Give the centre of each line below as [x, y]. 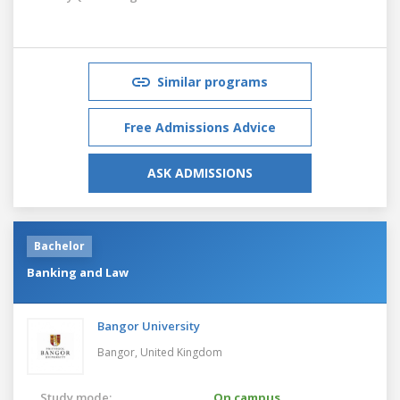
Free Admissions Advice [200, 127]
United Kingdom [181, 352]
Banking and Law [78, 272]
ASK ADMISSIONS [200, 172]
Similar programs [212, 81]
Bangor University [149, 325]
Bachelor [59, 246]
